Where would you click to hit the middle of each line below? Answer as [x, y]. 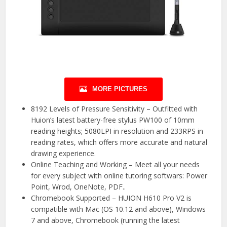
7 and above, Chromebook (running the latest [106, 220]
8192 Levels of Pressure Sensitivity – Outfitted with [115, 108]
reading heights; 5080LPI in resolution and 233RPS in [117, 131]
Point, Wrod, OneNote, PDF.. [79, 186]
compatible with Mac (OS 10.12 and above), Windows [119, 209]
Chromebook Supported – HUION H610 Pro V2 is [111, 198]
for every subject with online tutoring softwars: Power [119, 175]
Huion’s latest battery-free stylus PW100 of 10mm [113, 120]
